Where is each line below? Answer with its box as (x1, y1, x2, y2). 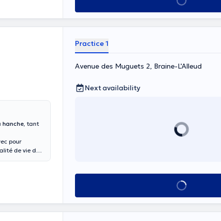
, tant (24, 120, 39, 127)
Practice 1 (75, 39, 109, 48)
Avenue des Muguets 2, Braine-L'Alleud (75, 62, 202, 71)
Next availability (85, 83, 140, 92)
